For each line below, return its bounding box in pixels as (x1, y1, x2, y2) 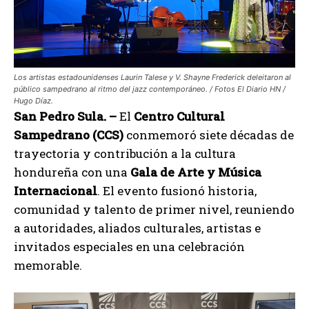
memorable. (14, 257, 82, 274)
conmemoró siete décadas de (123, 127, 294, 143)
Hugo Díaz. (14, 96, 53, 106)
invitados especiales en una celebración (14, 239, 245, 255)
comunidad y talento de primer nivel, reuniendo (14, 201, 295, 218)
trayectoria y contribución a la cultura (14, 146, 236, 162)
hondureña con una (14, 164, 130, 181)
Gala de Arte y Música (130, 164, 261, 181)
